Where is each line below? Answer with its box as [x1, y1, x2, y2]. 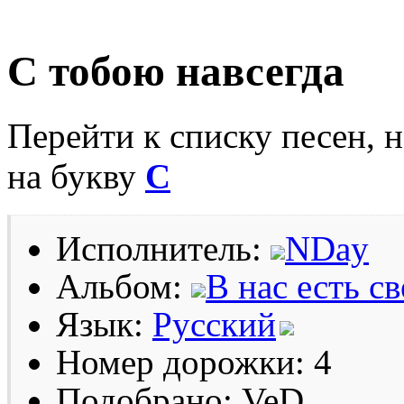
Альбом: [56, 266, 191, 306]
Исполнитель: [56, 228, 271, 268]
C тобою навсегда [7, 48, 344, 96]
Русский [152, 304, 276, 344]
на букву [7, 156, 145, 196]
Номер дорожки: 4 [56, 342, 332, 381]
